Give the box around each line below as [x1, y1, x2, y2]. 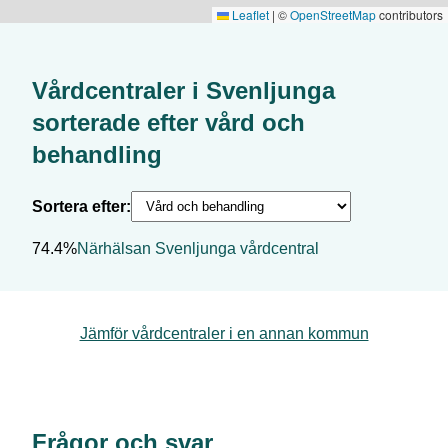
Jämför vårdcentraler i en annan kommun [79, 324, 369, 342]
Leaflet [229, 5, 269, 23]
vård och [205, 108, 305, 136]
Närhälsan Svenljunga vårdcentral [77, 239, 319, 257]
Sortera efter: [32, 197, 131, 215]
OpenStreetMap [290, 5, 376, 23]
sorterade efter [32, 108, 198, 136]
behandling [32, 140, 162, 168]
